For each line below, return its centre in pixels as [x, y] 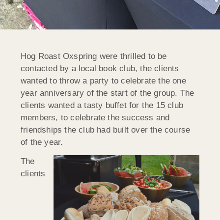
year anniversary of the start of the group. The [108, 93]
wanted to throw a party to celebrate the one [103, 81]
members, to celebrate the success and [95, 117]
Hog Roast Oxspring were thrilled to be [94, 56]
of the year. [42, 142]
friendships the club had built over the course [106, 130]
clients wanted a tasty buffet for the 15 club [102, 105]
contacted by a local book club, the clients [100, 68]
